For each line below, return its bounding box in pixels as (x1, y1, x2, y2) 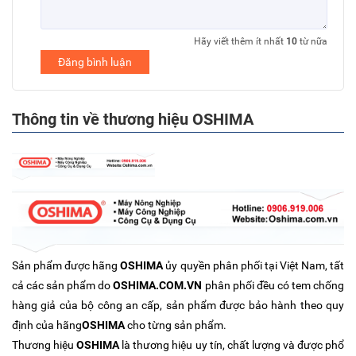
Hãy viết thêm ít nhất (194, 36, 286, 48)
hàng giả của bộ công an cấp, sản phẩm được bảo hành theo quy (12, 299, 344, 312)
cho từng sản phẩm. (127, 319, 226, 332)
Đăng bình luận (58, 55, 132, 68)
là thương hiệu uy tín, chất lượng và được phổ (119, 339, 345, 352)
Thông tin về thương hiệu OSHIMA (12, 110, 253, 130)
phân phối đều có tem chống (202, 279, 345, 292)
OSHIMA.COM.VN (113, 279, 203, 292)
